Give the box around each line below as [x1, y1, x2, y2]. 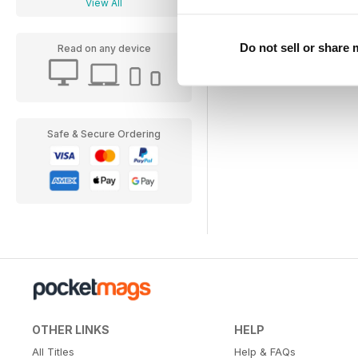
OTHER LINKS [32, 323, 109, 336]
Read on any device [57, 42, 151, 54]
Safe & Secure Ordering [47, 128, 161, 140]
